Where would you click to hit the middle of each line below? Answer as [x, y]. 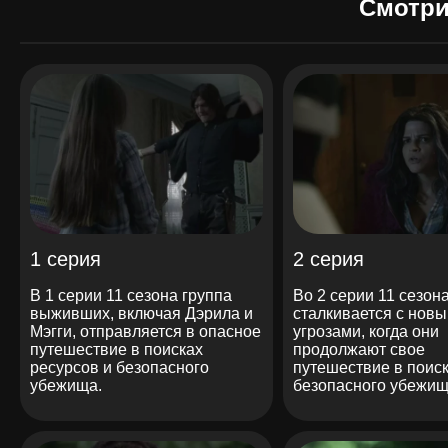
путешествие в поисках [116, 349]
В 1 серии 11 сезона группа [131, 295]
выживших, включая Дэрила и [141, 313]
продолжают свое [358, 349]
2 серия [328, 258]
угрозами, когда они [365, 331]
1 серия [65, 258]
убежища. [66, 385]
